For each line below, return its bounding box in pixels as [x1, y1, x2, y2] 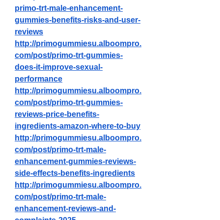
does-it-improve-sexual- [15, 63, 103, 71]
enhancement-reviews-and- [15, 204, 116, 213]
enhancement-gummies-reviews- [15, 157, 136, 165]
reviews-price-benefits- [15, 110, 99, 118]
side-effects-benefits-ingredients [15, 169, 135, 177]
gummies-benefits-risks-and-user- [15, 16, 140, 24]
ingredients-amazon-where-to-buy [15, 122, 140, 130]
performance [15, 75, 62, 83]
